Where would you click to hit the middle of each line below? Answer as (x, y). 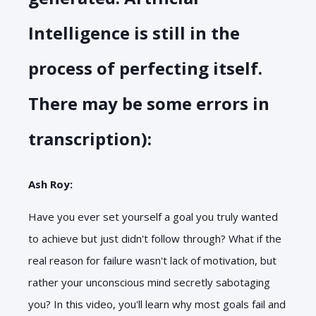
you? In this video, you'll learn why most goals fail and (157, 304)
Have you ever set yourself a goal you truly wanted (153, 216)
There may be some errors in (149, 103)
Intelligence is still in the (134, 32)
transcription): (90, 138)
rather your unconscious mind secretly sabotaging (149, 282)
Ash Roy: (50, 184)
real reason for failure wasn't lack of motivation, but (152, 260)
